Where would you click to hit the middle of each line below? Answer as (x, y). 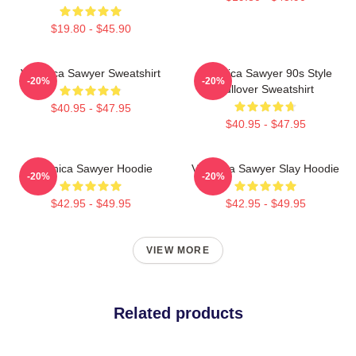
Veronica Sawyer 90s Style (265, 73)
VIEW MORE (178, 250)
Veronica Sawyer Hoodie (91, 168)
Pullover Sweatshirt (265, 89)
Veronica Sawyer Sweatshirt (91, 73)
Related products (178, 313)
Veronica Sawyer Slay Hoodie (265, 168)
